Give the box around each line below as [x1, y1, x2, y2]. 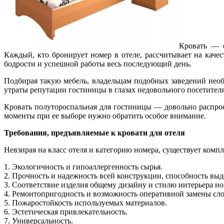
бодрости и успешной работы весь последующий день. [4, 59, 191, 68]
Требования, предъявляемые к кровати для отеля [4, 128, 185, 137]
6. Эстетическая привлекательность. [4, 207, 127, 216]
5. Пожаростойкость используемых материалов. [4, 198, 167, 207]
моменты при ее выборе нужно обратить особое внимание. [4, 111, 206, 120]
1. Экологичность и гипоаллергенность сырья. [4, 162, 162, 171]
